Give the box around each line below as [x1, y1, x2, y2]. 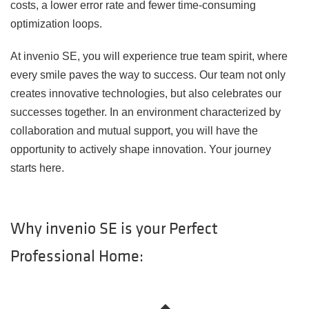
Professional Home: [10, 248, 143, 266]
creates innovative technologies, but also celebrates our [10, 88, 281, 100]
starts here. [10, 162, 64, 175]
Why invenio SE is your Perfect [10, 220, 218, 238]
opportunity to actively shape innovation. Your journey [10, 143, 271, 156]
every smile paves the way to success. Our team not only [10, 69, 286, 81]
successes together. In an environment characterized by [10, 106, 281, 119]
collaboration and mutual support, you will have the [10, 125, 258, 137]
